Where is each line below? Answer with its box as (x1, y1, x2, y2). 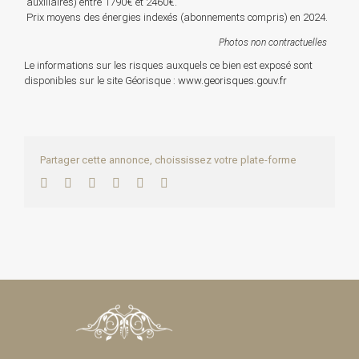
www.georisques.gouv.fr (178, 74, 287, 87)
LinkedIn (95, 175, 142, 189)
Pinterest (143, 175, 187, 189)
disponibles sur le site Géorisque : (24, 74, 178, 87)
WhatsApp (119, 175, 174, 189)
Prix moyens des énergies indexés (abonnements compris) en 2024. (26, 10, 328, 23)
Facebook (47, 175, 97, 189)
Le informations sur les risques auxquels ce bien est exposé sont (24, 58, 313, 71)
